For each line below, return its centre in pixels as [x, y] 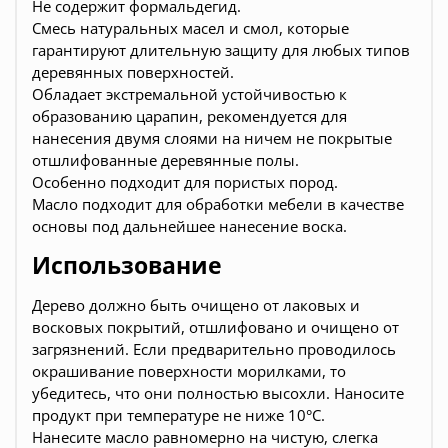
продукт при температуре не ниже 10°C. [178, 415]
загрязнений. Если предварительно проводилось [214, 349]
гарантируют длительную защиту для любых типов [221, 50]
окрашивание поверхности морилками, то [189, 371]
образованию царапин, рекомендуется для [189, 116]
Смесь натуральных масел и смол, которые [190, 28]
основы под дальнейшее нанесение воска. [189, 226]
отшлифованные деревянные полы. [165, 160]
